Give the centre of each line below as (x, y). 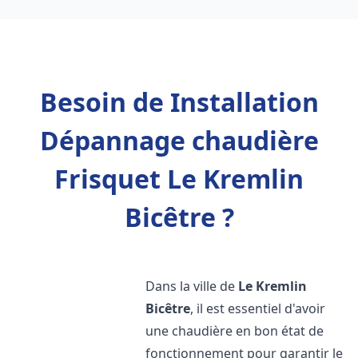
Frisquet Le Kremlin (179, 179)
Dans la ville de (192, 286)
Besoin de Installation (179, 102)
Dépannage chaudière (179, 140)
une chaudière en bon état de (235, 331)
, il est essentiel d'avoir (258, 308)
